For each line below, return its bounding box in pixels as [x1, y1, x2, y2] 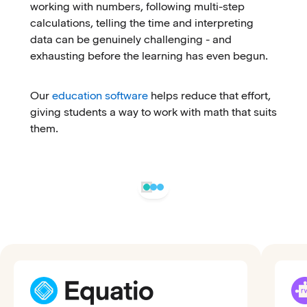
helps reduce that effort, [148, 89, 271, 103]
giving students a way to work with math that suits [30, 106, 277, 119]
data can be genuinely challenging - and [30, 33, 232, 47]
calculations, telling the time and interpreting [30, 16, 254, 30]
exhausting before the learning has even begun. [30, 49, 268, 63]
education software [52, 89, 148, 103]
